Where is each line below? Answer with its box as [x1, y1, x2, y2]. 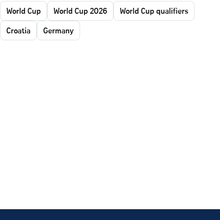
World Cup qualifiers [120, 5, 188, 16]
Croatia [6, 25, 30, 36]
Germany [43, 25, 74, 36]
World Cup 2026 [54, 5, 107, 16]
